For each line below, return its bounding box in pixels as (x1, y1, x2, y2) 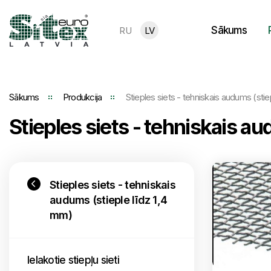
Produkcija (62, 91, 102, 103)
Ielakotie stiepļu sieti (27, 254, 119, 266)
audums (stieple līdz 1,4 (50, 194, 167, 206)
